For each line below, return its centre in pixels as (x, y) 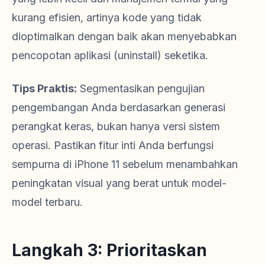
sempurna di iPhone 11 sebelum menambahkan (125, 164)
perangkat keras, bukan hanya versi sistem (116, 126)
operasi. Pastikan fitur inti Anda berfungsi (113, 145)
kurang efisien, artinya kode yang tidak (107, 17)
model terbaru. (47, 202)
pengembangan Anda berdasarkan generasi (119, 107)
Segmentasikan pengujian (141, 88)
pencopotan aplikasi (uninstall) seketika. (110, 55)
